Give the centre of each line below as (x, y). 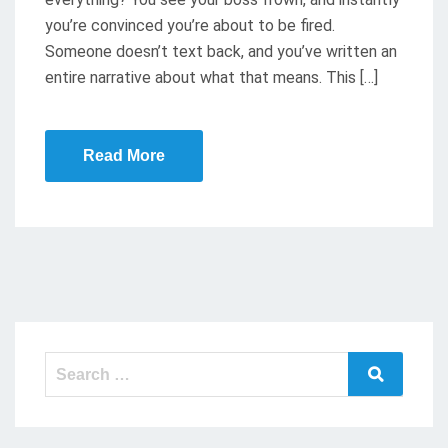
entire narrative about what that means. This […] (211, 78)
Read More (124, 156)
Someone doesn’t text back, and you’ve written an (221, 52)
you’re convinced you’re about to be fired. (190, 26)
